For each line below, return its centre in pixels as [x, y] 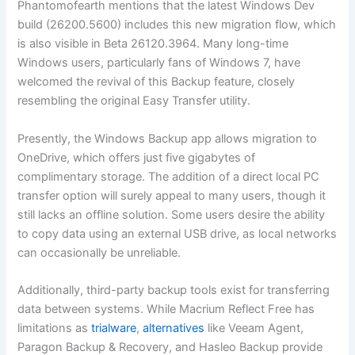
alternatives [174, 328]
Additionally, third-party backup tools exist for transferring [174, 290]
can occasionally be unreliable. [99, 252]
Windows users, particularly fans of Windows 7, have [159, 63]
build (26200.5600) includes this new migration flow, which [177, 25]
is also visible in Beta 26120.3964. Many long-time [153, 44]
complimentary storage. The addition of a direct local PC [169, 176]
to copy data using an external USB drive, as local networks [177, 233]
